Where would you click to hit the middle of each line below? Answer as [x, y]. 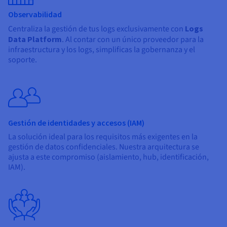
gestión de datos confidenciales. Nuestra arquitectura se [104, 147]
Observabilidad [35, 14]
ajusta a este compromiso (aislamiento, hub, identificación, [108, 157]
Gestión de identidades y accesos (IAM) [76, 122]
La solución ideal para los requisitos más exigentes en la [103, 137]
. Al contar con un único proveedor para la [133, 39]
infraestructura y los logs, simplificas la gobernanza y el [102, 49]
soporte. [23, 60]
